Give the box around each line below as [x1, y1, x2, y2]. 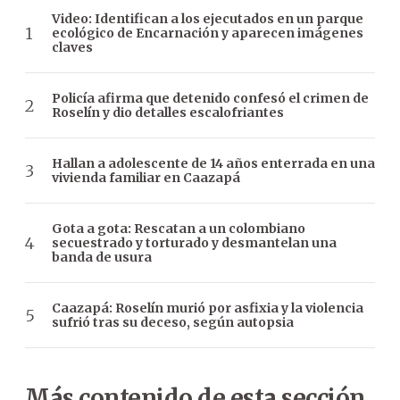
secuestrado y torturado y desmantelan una [52, 235, 337, 252]
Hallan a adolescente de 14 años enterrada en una [52, 155, 375, 172]
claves [52, 39, 93, 56]
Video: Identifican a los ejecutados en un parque [52, 11, 363, 28]
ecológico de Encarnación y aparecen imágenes [52, 25, 363, 42]
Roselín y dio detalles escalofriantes [52, 104, 284, 121]
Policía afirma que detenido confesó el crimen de [52, 90, 369, 107]
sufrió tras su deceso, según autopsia [52, 314, 294, 331]
